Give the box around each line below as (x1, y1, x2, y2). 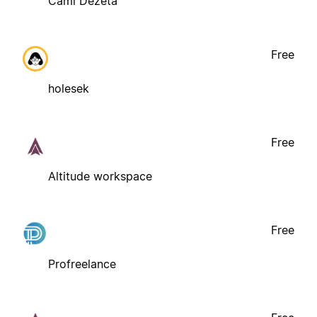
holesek (48, 81, 89, 96)
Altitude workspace (48, 168, 152, 183)
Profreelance (48, 256, 116, 271)
